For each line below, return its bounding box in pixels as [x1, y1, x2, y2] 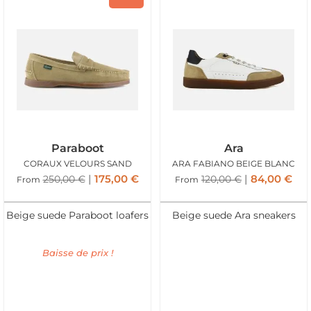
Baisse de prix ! [42, 247, 113, 259]
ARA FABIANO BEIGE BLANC [172, 158, 295, 169]
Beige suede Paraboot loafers [6, 210, 149, 221]
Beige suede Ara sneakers [171, 210, 296, 221]
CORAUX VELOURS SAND [23, 158, 132, 169]
